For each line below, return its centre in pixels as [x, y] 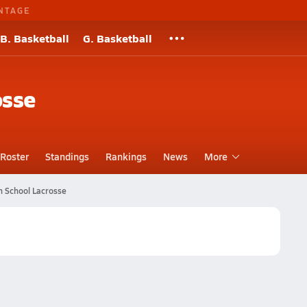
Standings [67, 156]
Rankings [126, 156]
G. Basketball [118, 38]
